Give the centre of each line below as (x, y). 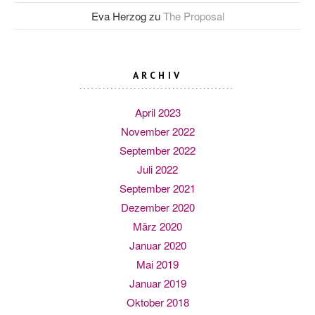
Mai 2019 (157, 264)
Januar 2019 (157, 283)
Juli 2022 (157, 169)
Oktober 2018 (157, 302)
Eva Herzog (118, 16)
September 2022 (157, 150)
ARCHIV (157, 75)
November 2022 (157, 131)
